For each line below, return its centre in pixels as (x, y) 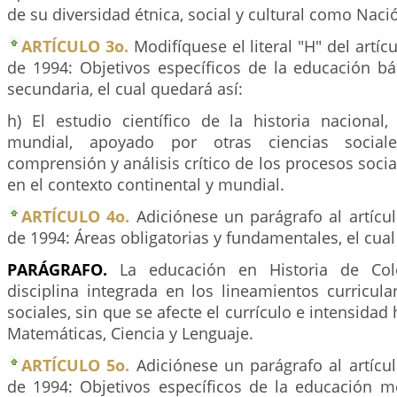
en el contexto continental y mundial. (146, 184)
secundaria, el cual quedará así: (125, 89)
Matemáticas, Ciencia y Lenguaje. (130, 333)
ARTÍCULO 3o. (75, 46)
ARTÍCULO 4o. (76, 216)
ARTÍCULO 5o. (76, 365)
